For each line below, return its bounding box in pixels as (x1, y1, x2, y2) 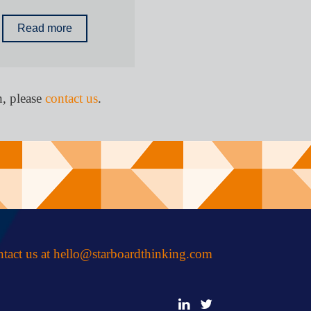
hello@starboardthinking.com (53, 246, 212, 261)
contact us (44, 91, 98, 106)
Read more (17, 22, 73, 35)
